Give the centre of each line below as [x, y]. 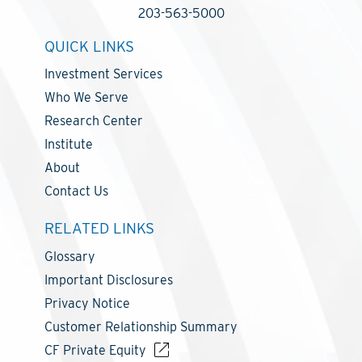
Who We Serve [86, 98]
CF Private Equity [95, 350]
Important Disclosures [109, 280]
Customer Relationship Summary [141, 326]
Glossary [70, 256]
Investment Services [103, 74]
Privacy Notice [87, 303]
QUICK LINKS [89, 46]
